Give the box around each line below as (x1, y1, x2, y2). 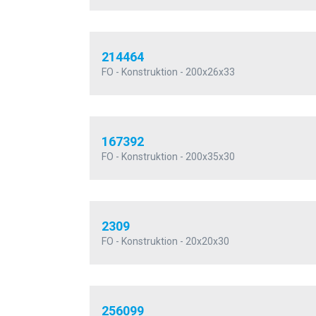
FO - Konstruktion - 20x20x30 (102, 236, 229, 248)
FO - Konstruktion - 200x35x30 (102, 151, 235, 163)
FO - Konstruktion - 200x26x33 (102, 66, 235, 78)
